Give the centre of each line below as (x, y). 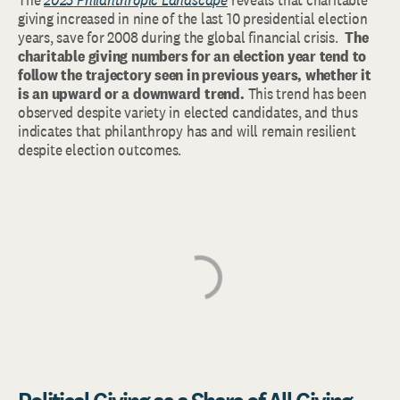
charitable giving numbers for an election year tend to (192, 56)
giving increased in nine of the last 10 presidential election (193, 18)
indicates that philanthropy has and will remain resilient (187, 131)
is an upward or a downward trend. (133, 93)
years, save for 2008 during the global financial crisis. (182, 37)
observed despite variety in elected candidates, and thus (188, 112)
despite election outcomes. (100, 150)
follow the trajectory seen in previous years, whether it (195, 75)
